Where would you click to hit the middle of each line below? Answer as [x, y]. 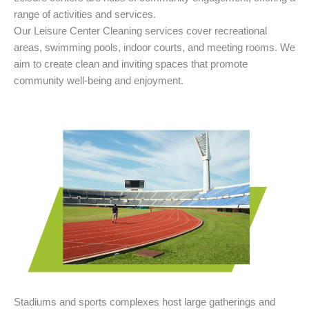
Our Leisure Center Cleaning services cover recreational [140, 31]
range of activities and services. [85, 15]
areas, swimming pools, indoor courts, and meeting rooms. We [154, 48]
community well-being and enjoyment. [99, 81]
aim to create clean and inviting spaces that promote [131, 64]
